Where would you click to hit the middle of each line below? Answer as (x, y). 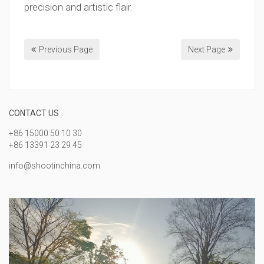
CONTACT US (34, 113)
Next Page (207, 49)
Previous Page (66, 49)
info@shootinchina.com (55, 166)
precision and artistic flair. (78, 7)
